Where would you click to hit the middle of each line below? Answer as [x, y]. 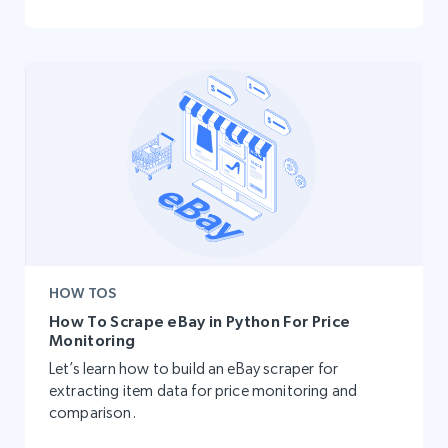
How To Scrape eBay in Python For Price [200, 320]
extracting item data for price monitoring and [203, 390]
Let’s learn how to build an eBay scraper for [194, 368]
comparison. [92, 412]
